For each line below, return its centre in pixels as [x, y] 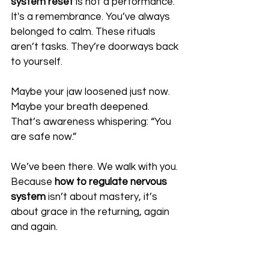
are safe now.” [44, 137]
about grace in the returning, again [91, 212]
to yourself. [37, 62]
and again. [34, 227]
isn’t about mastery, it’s [103, 197]
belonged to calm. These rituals [84, 32]
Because [33, 182]
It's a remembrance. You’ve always [92, 17]
